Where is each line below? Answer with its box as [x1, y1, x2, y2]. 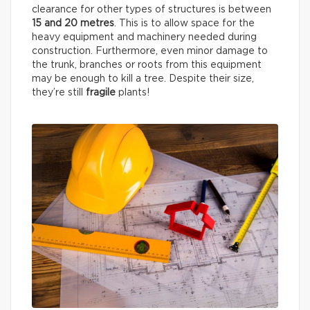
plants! [116, 87, 149, 98]
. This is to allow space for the [114, 18, 255, 28]
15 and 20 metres [32, 18, 114, 28]
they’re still [32, 87, 86, 98]
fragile [86, 87, 116, 98]
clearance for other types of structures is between [32, 4, 271, 15]
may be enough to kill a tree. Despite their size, [32, 73, 254, 84]
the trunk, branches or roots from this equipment [32, 60, 262, 70]
